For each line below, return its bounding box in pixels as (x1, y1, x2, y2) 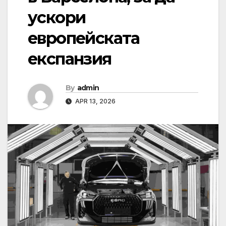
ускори (28, 8, 86, 28)
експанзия (28, 49, 111, 69)
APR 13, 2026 (74, 97, 116, 105)
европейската (28, 28, 140, 48)
